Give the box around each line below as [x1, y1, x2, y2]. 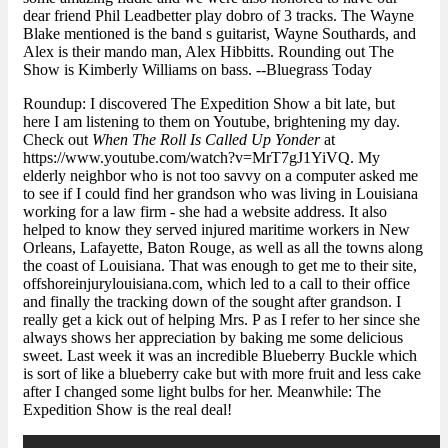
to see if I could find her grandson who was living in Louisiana [23, 185, 418, 203]
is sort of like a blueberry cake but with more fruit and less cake [23, 365, 421, 383]
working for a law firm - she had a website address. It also [23, 203, 387, 221]
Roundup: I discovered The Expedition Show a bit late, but [23, 95, 395, 113]
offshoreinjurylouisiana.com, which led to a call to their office [23, 275, 410, 293]
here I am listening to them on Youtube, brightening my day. [23, 113, 400, 131]
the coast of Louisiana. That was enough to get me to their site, [23, 257, 417, 275]
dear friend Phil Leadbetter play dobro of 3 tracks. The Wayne [23, 7, 414, 25]
